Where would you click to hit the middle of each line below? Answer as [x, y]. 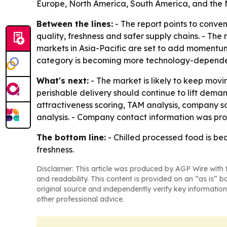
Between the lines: [75, 24]
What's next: [63, 80]
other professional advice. [80, 199]
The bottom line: [71, 137]
